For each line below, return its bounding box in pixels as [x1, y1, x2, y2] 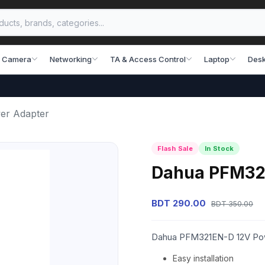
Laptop [204, 54, 230, 64]
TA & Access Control [110, 54, 186, 64]
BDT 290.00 [151, 198, 206, 209]
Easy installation [173, 253, 234, 263]
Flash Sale [157, 144, 193, 153]
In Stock [205, 144, 234, 153]
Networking [50, 54, 92, 64]
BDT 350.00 [211, 199, 253, 208]
